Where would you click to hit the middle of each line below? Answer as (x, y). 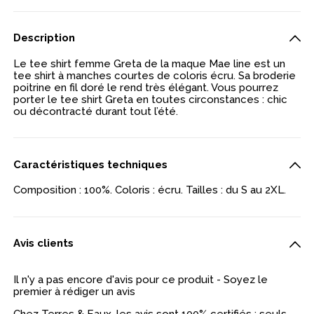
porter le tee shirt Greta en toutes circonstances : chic (151, 99)
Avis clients (44, 244)
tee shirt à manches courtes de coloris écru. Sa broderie (155, 75)
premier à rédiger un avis (75, 292)
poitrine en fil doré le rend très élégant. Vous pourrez (146, 87)
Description (45, 37)
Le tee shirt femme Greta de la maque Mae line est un (150, 63)
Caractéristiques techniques (91, 164)
